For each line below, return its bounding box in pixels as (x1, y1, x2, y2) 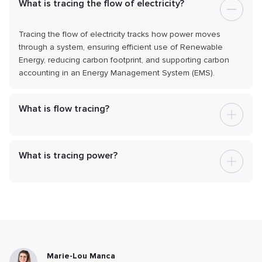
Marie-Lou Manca (47, 250, 115, 261)
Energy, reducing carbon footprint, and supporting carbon (19, 54, 229, 65)
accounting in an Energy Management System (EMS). (19, 67, 215, 78)
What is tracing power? (19, 149, 118, 161)
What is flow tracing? (19, 102, 109, 115)
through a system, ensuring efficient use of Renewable (19, 42, 223, 52)
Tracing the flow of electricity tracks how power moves (19, 29, 220, 39)
